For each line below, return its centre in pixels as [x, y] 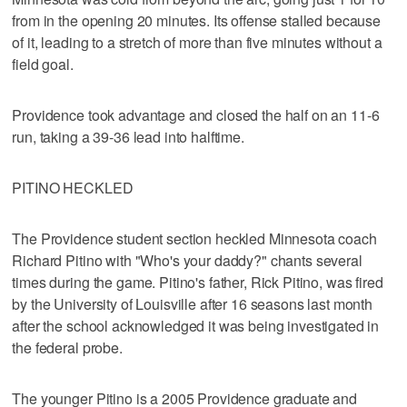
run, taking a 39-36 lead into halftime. [128, 136]
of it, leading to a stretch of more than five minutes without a [197, 42]
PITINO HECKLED [73, 187]
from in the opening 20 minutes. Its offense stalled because [197, 20]
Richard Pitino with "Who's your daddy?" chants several [187, 260]
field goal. [43, 64]
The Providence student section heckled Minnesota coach [194, 238]
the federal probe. [67, 347]
